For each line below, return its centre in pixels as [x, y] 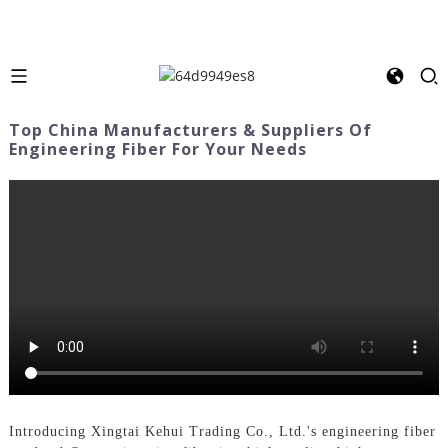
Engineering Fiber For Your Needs [157, 148]
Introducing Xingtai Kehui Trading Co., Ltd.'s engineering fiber [222, 431]
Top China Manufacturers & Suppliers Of [190, 129]
